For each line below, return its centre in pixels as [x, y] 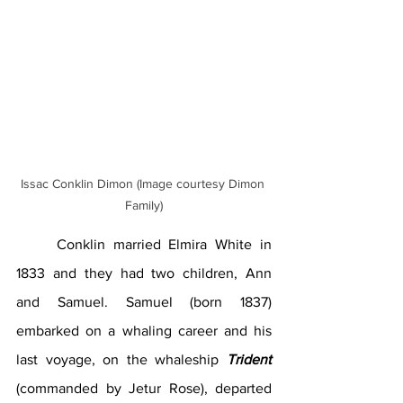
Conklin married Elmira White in [36, 244]
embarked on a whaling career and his [144, 330]
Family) [144, 205]
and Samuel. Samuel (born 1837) [144, 301]
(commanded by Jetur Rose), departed [144, 388]
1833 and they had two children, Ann [144, 273]
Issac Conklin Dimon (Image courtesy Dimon [144, 183]
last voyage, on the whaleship [121, 359]
